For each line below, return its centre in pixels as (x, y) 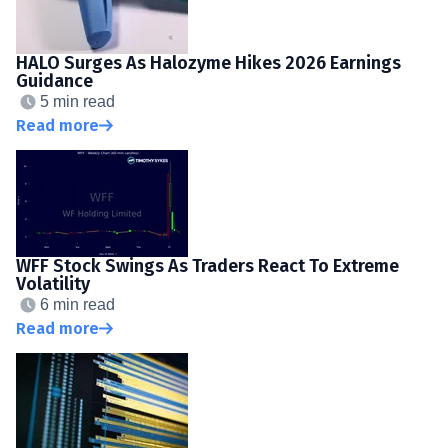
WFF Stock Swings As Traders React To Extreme (207, 265)
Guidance (54, 80)
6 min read (77, 304)
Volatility (53, 283)
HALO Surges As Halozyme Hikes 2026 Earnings (208, 62)
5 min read (77, 101)
